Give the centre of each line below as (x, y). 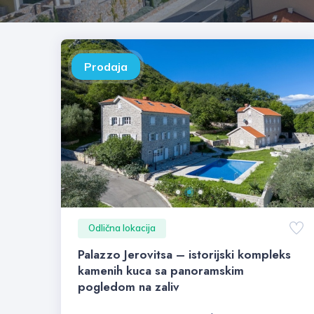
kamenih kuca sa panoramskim (161, 270)
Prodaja (106, 66)
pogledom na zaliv (129, 286)
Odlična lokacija (122, 228)
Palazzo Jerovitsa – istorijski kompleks (184, 254)
